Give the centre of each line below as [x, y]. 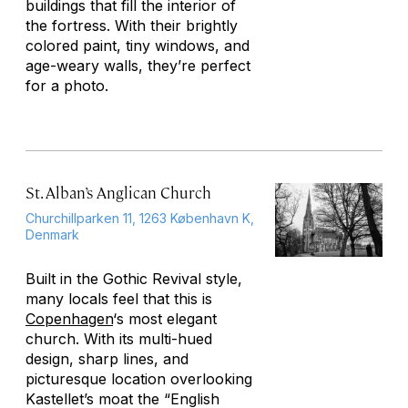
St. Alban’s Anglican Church [118, 192]
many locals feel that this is [119, 299]
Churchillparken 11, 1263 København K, [140, 218]
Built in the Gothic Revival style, [134, 279]
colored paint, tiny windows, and [138, 46]
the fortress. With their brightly [132, 25]
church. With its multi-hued [119, 339]
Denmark [52, 235]
